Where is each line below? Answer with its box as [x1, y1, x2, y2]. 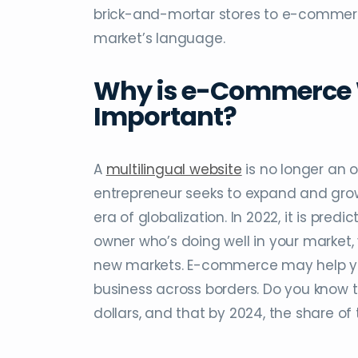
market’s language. [93, 29, 225, 49]
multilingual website [105, 160, 242, 180]
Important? [93, 98, 237, 135]
